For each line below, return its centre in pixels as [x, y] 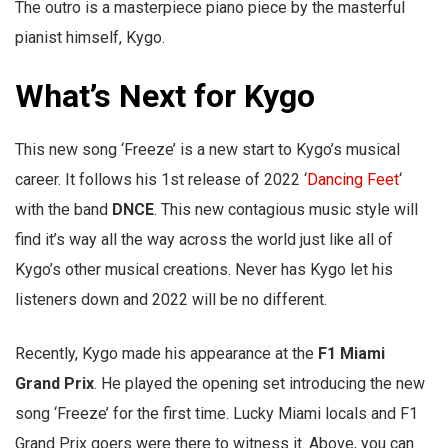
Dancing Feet [353, 180]
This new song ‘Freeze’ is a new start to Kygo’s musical [207, 150]
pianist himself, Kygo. [90, 38]
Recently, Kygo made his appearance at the [166, 354]
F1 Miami [351, 354]
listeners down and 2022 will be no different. [171, 300]
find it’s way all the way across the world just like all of [204, 240]
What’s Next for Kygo [165, 96]
